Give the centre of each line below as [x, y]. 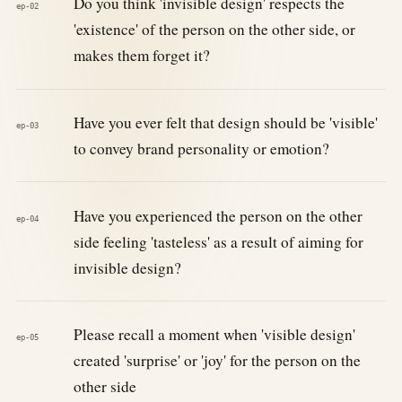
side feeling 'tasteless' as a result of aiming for [218, 241]
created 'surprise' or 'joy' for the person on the [217, 361]
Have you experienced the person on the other [218, 215]
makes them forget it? [141, 56]
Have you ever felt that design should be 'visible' [225, 122]
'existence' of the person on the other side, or [214, 30]
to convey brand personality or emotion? [201, 148]
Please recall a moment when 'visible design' [214, 335]
